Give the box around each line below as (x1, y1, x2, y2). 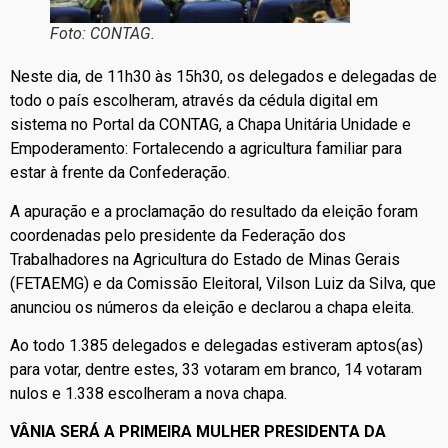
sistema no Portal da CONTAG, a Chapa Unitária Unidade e (10, 115, 411, 135)
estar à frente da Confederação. (10, 163, 230, 183)
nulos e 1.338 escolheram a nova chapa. (10, 384, 287, 404)
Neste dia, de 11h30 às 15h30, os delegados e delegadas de (10, 67, 437, 87)
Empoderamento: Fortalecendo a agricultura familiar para (10, 139, 402, 159)
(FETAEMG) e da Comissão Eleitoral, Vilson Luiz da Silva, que (10, 273, 436, 293)
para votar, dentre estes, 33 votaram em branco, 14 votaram (10, 360, 422, 380)
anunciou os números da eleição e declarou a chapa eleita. (10, 297, 414, 317)
